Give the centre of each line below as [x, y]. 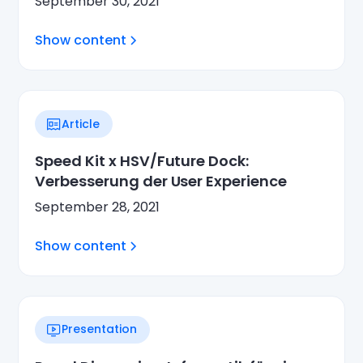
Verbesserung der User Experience [161, 181]
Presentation [100, 329]
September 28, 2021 [98, 207]
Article [81, 124]
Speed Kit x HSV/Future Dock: [142, 161]
